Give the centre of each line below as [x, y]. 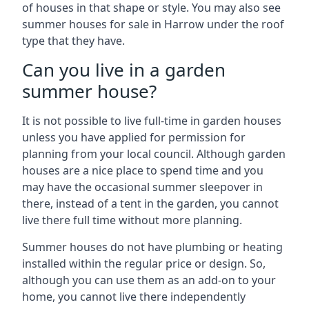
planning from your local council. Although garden [154, 154]
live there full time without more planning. [132, 220]
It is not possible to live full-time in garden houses [152, 121]
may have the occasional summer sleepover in [142, 187]
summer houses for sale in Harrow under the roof [153, 24]
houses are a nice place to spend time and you [143, 170]
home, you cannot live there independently [134, 297]
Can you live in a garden [124, 70]
